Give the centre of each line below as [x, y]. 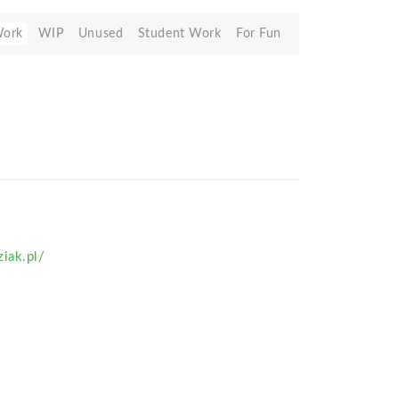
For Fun [259, 33]
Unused [101, 33]
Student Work [179, 33]
